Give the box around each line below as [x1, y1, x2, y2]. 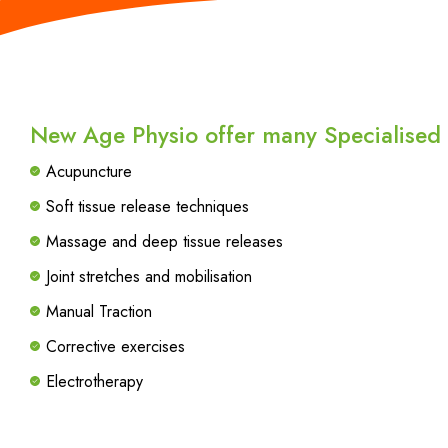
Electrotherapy [46, 370, 143, 393]
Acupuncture [46, 160, 132, 183]
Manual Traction [46, 300, 152, 323]
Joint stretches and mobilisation [46, 265, 252, 288]
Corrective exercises [46, 335, 185, 358]
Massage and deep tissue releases [46, 230, 283, 253]
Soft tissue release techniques [46, 195, 249, 218]
